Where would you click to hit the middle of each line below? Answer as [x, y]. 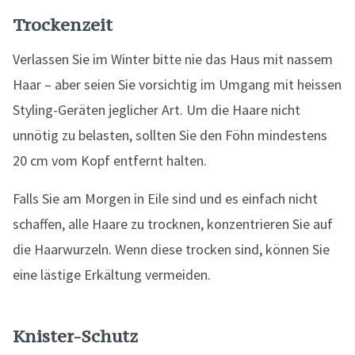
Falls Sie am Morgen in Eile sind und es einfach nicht [165, 198]
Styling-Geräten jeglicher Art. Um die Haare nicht [157, 110]
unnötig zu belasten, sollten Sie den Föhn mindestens [170, 135]
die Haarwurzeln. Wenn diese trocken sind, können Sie [171, 249]
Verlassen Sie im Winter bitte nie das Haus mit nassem [173, 59]
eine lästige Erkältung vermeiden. [112, 275]
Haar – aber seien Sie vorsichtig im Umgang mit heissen [177, 84]
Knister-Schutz [75, 336]
